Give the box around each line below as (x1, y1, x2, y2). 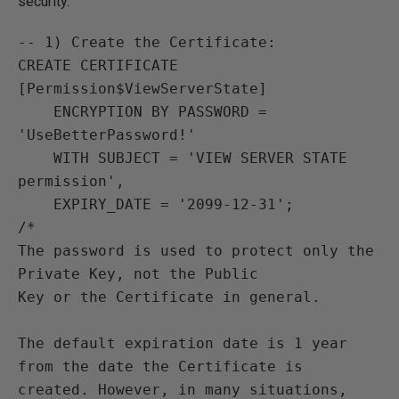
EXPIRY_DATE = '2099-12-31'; (18, 196, 53, 213)
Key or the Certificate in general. (18, 289, 321, 305)
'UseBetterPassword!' (18, 126, 196, 143)
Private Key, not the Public (18, 265, 258, 282)
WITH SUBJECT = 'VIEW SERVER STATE (18, 150, 53, 167)
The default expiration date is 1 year (18, 335, 347, 352)
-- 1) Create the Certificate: (18, 34, 276, 51)
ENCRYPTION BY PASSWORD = (18, 103, 53, 120)
